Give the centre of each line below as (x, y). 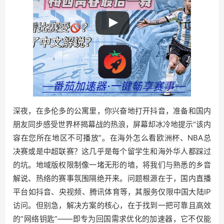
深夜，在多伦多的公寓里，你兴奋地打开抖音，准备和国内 (112, 111)
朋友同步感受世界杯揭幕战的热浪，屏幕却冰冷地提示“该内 (112, 124)
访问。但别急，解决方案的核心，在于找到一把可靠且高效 (112, 205)
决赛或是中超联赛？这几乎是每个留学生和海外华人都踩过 (112, 151)
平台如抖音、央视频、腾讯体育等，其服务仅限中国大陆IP (112, 192)
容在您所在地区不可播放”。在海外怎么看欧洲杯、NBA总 (112, 138)
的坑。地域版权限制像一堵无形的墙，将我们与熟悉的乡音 (112, 165)
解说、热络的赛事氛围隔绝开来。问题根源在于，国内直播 (112, 178)
